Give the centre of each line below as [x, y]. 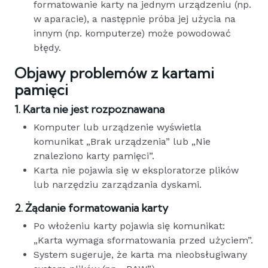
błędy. [47, 47]
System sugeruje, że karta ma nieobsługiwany [140, 254]
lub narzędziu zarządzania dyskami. [118, 184]
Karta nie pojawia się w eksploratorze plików [136, 170]
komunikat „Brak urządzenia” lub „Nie [122, 141]
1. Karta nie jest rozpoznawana [89, 109]
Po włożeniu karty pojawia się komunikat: [129, 226]
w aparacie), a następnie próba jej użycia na [135, 19]
